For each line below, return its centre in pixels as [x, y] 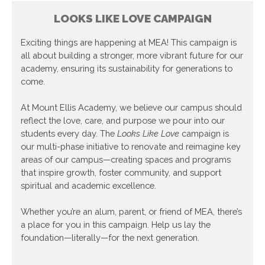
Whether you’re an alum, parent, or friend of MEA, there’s [131, 212]
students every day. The [69, 134]
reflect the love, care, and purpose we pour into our [123, 121]
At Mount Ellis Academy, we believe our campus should [131, 108]
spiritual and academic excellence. [88, 186]
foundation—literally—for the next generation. [110, 238]
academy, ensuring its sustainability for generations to [127, 69]
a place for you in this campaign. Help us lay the [116, 225]
